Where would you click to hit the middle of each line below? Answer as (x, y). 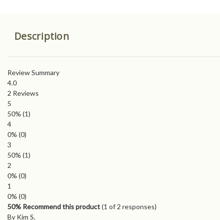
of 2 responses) (132, 207)
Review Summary (33, 73)
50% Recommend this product (54, 207)
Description (42, 36)
